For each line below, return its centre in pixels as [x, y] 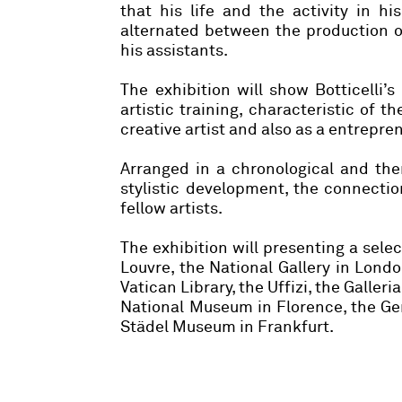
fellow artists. [172, 209]
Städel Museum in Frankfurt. [227, 327]
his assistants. [175, 51]
